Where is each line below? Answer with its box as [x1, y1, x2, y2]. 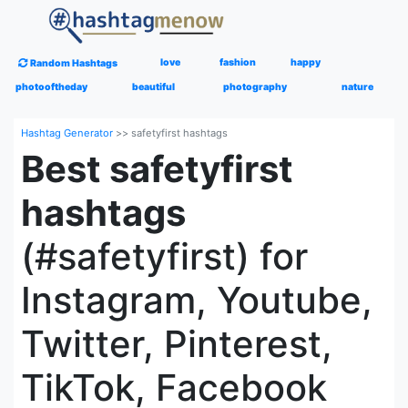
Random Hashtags [28, 57, 118, 69]
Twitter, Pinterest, [21, 321, 332, 366]
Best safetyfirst [21, 147, 293, 191]
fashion [219, 56, 257, 68]
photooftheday [15, 81, 87, 93]
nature [341, 81, 373, 93]
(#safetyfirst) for [21, 234, 308, 279]
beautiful [131, 81, 175, 93]
